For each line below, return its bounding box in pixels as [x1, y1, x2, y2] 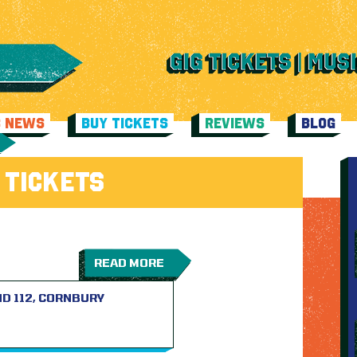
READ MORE [94, 256, 164, 269]
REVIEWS [205, 114, 265, 131]
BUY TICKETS [81, 114, 168, 131]
